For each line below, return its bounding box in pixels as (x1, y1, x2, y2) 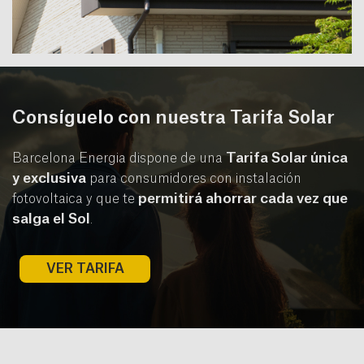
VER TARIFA (45, 262, 124, 276)
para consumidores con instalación (86, 172, 301, 186)
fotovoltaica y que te (12, 193, 138, 206)
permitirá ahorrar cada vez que (138, 192, 348, 206)
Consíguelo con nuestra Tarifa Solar (12, 109, 335, 128)
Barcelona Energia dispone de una (12, 152, 226, 166)
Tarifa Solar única (226, 151, 348, 166)
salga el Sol (12, 212, 90, 227)
